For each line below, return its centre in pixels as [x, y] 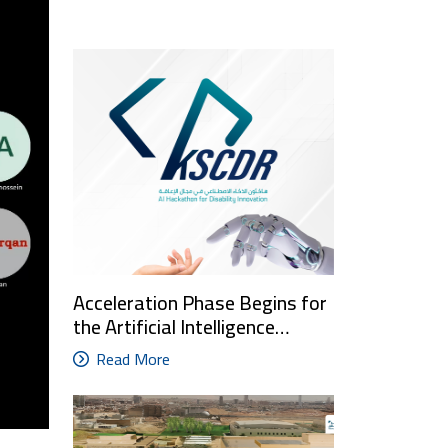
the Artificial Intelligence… [181, 326]
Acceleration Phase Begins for [200, 302]
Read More [133, 358]
